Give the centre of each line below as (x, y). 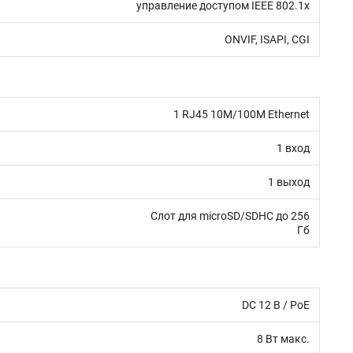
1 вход (293, 148)
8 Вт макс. (283, 339)
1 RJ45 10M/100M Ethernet (242, 114)
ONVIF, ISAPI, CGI (267, 39)
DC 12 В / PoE (276, 305)
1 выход (289, 182)
